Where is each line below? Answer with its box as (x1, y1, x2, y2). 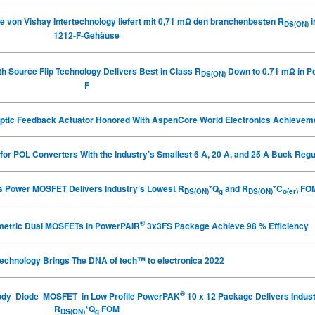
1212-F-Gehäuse (53, 29, 120, 42)
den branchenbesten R (191, 15, 284, 27)
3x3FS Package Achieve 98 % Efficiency (145, 219, 309, 232)
